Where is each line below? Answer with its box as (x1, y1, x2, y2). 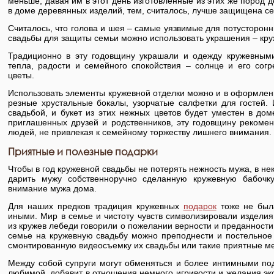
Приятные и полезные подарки (8, 144, 158, 158)
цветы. (8, 70, 34, 80)
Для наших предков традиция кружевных (8, 201, 183, 211)
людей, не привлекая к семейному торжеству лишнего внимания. (8, 127, 272, 137)
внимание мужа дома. (8, 183, 97, 193)
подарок (183, 201, 217, 211)
